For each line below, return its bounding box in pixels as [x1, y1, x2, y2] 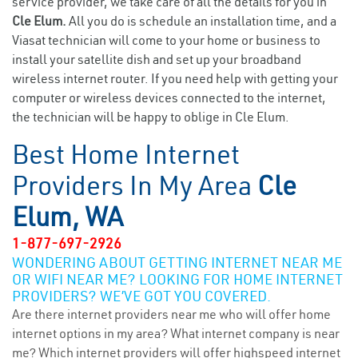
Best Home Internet [12, 137, 240, 171]
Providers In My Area [12, 169, 257, 202]
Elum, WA [12, 200, 123, 233]
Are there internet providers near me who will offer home [12, 306, 331, 322]
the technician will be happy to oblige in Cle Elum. [12, 109, 289, 125]
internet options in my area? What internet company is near [12, 325, 340, 341]
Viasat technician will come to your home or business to [12, 32, 320, 48]
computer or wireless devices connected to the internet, [12, 89, 326, 105]
